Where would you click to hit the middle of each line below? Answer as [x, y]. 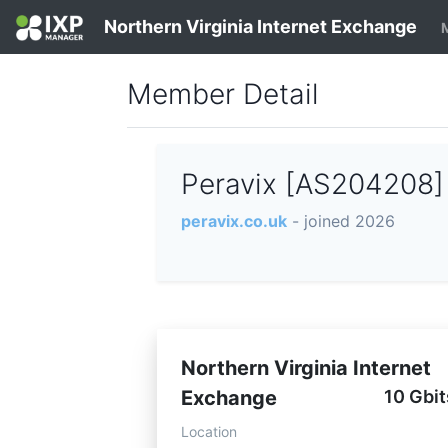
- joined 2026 [343, 221]
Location [209, 432]
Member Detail [222, 94]
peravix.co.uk [234, 221]
